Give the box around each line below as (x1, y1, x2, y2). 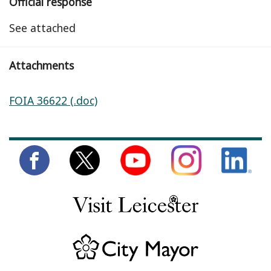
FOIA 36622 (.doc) (9, 93, 97, 108)
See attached (9, 21, 79, 36)
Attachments (9, 58, 74, 73)
